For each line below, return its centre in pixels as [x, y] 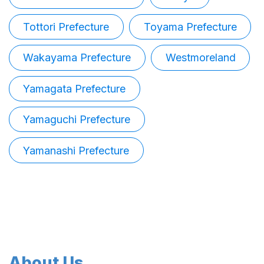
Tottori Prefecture [66, 27]
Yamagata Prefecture [75, 88]
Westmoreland [200, 58]
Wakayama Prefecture [77, 58]
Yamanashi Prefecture [76, 150]
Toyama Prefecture [190, 27]
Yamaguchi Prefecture [77, 120]
